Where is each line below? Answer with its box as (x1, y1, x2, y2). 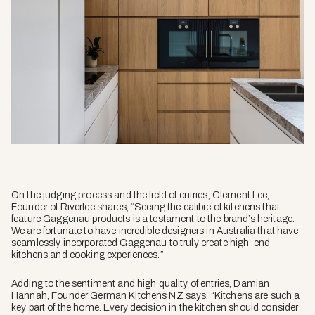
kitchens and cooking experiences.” (11, 249, 164, 260)
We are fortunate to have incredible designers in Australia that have (11, 225, 299, 236)
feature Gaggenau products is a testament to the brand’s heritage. (11, 213, 295, 224)
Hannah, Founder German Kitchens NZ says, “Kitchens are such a (11, 290, 300, 301)
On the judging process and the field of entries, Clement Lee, (11, 189, 270, 200)
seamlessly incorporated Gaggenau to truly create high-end (11, 237, 270, 248)
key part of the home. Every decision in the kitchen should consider (11, 302, 299, 313)
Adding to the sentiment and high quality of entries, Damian (11, 278, 270, 289)
